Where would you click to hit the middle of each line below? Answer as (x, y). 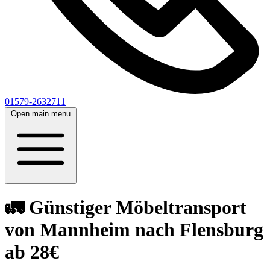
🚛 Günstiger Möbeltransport (126, 208)
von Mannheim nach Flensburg (134, 230)
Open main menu (41, 114)
